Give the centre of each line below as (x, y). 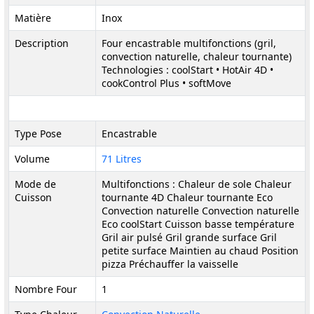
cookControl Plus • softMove (166, 83)
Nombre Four (46, 289)
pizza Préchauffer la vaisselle (170, 264)
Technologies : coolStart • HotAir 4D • (187, 70)
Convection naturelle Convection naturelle (200, 211)
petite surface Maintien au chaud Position (200, 251)
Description (42, 43)
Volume (32, 159)
